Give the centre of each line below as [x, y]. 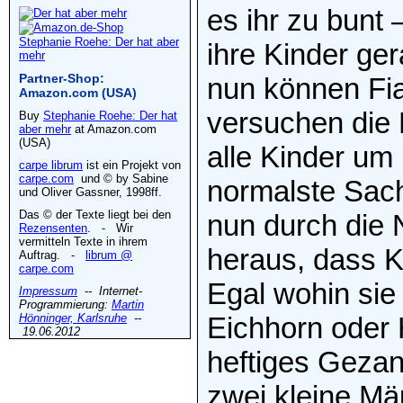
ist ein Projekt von [132, 165]
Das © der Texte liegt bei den [95, 215]
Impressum [48, 291]
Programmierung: [65, 304]
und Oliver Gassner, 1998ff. [90, 192]
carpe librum [51, 165]
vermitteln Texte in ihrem [83, 242]
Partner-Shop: [62, 78]
